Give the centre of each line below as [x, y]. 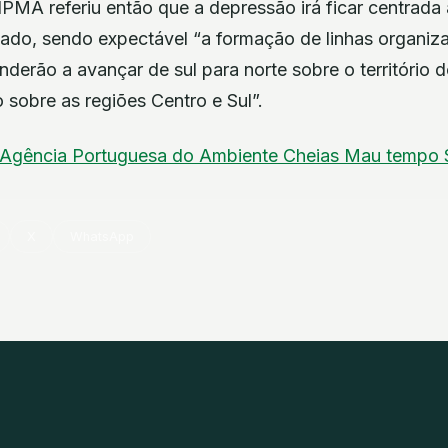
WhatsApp [102, 237]
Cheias [313, 156]
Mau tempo [394, 156]
